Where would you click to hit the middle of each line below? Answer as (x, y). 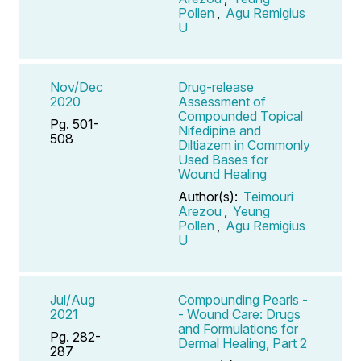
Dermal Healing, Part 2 (243, 343)
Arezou (200, 211)
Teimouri (268, 196)
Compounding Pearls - (243, 299)
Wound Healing (222, 174)
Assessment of (222, 101)
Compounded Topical (241, 116)
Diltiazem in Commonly (244, 145)
